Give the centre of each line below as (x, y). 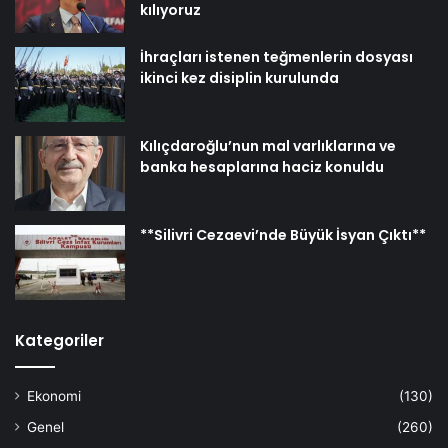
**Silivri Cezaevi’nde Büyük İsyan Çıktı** (283, 234)
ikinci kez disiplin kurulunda (239, 77)
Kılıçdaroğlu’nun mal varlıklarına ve (268, 145)
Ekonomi (54, 395)
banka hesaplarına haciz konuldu (262, 166)
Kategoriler (59, 340)
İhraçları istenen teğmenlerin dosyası (276, 56)
